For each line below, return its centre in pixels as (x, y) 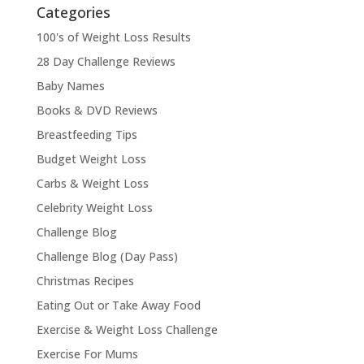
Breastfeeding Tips (87, 134)
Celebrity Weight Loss (94, 207)
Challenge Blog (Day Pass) (107, 256)
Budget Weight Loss (91, 158)
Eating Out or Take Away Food (118, 305)
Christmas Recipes (85, 280)
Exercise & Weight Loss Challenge (127, 329)
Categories (73, 12)
